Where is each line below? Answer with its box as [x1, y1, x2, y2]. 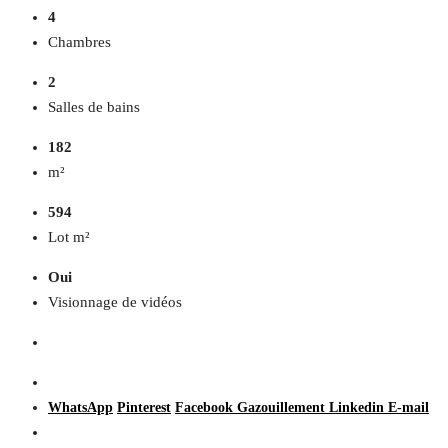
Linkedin [329, 400, 388, 416]
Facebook [175, 400, 237, 416]
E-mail [388, 400, 429, 416]
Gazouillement [237, 400, 329, 416]
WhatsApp [48, 400, 113, 416]
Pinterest [117, 400, 171, 416]
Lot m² [48, 229, 90, 246]
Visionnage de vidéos [48, 294, 182, 311]
